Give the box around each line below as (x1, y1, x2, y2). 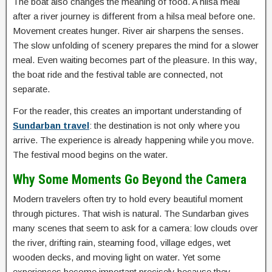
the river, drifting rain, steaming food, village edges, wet (13, 237, 231, 248)
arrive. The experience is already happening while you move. (13, 134, 254, 145)
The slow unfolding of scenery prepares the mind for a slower (13, 39, 259, 50)
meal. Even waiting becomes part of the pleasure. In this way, (13, 54, 257, 65)
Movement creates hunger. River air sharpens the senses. (13, 25, 243, 36)
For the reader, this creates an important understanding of (13, 105, 242, 116)
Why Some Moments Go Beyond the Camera (13, 171, 246, 187)
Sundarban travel (13, 120, 89, 131)
